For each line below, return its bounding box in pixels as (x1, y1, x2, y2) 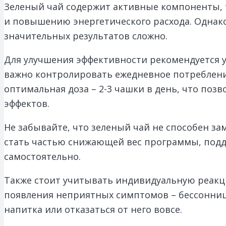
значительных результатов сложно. (4, 29, 167, 42)
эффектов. (4, 97, 49, 109)
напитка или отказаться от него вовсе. (4, 203, 182, 215)
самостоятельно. (4, 150, 81, 162)
